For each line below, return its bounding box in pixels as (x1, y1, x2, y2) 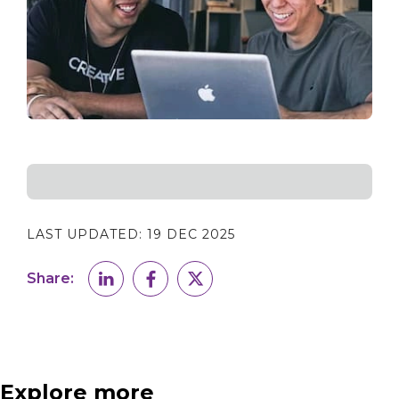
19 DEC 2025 (146, 225, 235, 242)
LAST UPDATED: (27, 225, 147, 242)
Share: (27, 269, 74, 287)
